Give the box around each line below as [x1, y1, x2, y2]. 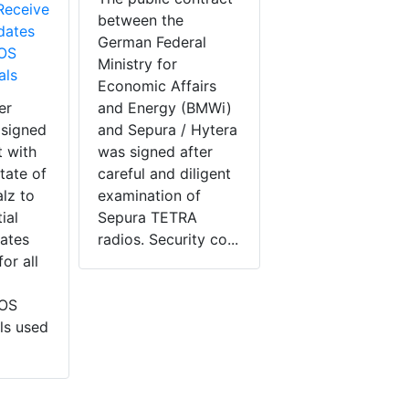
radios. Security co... [98, 230, 238, 249]
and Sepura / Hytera [98, 121, 237, 140]
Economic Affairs [98, 77, 216, 96]
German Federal [98, 33, 206, 52]
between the [98, 11, 184, 30]
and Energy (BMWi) [98, 99, 232, 118]
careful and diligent [98, 164, 231, 184]
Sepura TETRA [98, 208, 197, 227]
